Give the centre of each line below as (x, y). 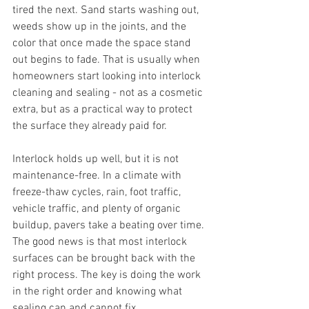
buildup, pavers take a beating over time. (110, 226)
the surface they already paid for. (90, 126)
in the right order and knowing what (99, 292)
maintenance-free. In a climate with (98, 176)
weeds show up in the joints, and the (101, 27)
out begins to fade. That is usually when (108, 60)
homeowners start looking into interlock (108, 77)
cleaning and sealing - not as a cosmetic (109, 93)
